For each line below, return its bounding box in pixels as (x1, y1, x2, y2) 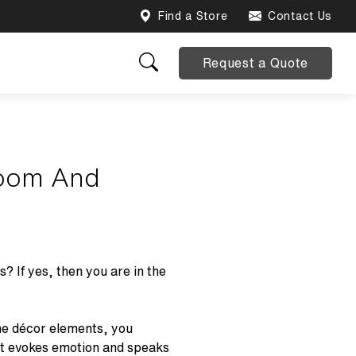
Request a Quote (202, 56, 308, 69)
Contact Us (268, 10, 332, 21)
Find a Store (157, 10, 228, 21)
